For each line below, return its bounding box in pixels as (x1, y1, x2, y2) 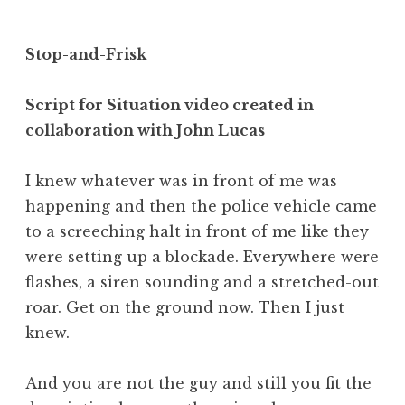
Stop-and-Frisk (25, 44, 146, 63)
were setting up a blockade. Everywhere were (25, 247, 379, 266)
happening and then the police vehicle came (25, 196, 377, 215)
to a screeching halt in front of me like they (25, 221, 369, 240)
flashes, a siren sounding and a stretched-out (25, 272, 379, 291)
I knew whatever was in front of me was (25, 171, 337, 190)
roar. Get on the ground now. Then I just (25, 297, 344, 316)
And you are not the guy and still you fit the (25, 373, 372, 392)
